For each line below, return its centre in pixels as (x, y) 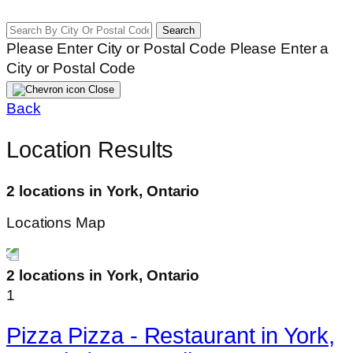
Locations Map (56, 223)
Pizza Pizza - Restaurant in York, (171, 336)
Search (178, 31)
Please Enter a (279, 49)
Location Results (90, 150)
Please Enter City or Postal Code (116, 49)
